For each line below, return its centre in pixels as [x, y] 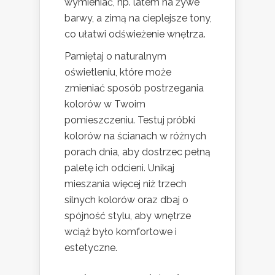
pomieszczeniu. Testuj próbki [130, 120]
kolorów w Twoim [105, 104]
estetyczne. [91, 248]
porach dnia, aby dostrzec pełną [137, 152]
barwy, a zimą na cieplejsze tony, [138, 18]
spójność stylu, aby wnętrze [128, 216]
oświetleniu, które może [118, 72]
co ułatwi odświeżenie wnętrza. [135, 34]
